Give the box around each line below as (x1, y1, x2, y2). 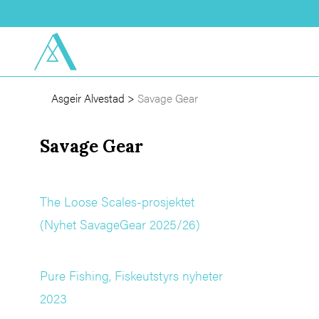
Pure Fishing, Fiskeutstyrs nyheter (40, 266, 223, 285)
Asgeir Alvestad (51, 90, 125, 107)
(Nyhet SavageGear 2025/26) (40, 215, 200, 234)
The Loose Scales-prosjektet (40, 192, 194, 211)
